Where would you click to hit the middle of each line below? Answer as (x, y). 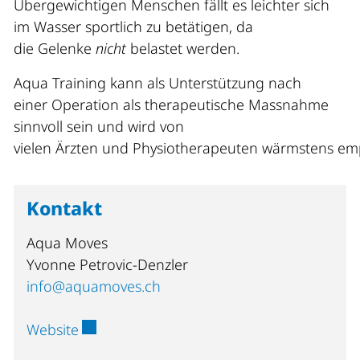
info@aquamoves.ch (94, 286)
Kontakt (64, 209)
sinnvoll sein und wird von (99, 127)
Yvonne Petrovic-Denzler (107, 265)
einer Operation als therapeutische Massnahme (171, 105)
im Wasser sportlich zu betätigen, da (133, 27)
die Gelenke (55, 49)
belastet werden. (185, 49)
